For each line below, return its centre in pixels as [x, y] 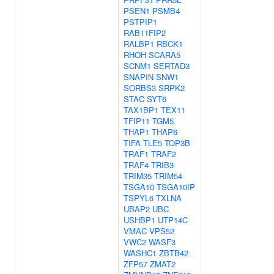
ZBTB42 [174, 253]
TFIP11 [137, 121]
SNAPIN [139, 77]
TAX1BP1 [141, 110]
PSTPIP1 [140, 22]
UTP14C [173, 220]
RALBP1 [139, 44]
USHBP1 [139, 220]
